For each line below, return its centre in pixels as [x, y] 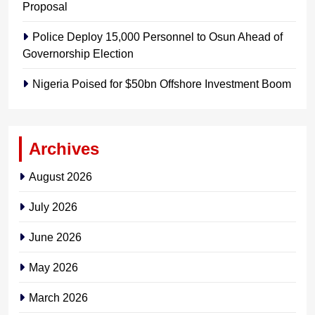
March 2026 [58, 297]
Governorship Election [78, 53]
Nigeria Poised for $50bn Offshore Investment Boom [162, 83]
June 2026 [55, 237]
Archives [64, 148]
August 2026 [60, 176]
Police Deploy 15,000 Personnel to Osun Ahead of [157, 36]
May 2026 [53, 267]
